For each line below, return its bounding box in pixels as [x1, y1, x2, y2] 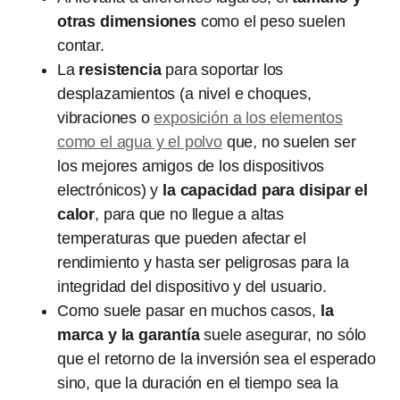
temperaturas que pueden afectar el [57, 229, 306, 247]
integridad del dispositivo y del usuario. [57, 278, 327, 296]
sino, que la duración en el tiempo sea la [57, 374, 338, 392]
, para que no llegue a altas [95, 205, 285, 223]
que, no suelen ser [221, 133, 356, 151]
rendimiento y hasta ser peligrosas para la [57, 254, 349, 271]
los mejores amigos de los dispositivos [57, 157, 325, 175]
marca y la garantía [57, 326, 200, 344]
